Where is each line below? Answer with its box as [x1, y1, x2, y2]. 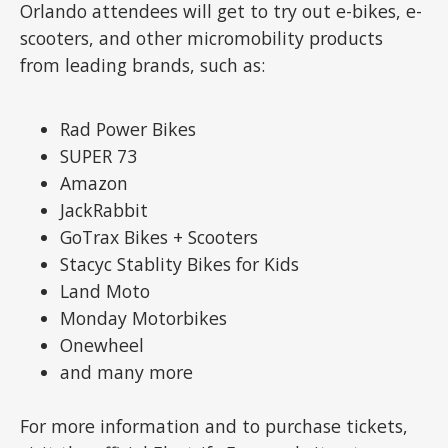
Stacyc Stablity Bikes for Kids [60, 251, 300, 276]
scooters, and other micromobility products [20, 25, 384, 50]
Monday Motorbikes [60, 305, 228, 330]
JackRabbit [60, 197, 149, 222]
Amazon [60, 170, 129, 195]
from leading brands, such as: [20, 52, 266, 77]
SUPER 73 [60, 143, 138, 168]
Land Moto [60, 278, 151, 303]
